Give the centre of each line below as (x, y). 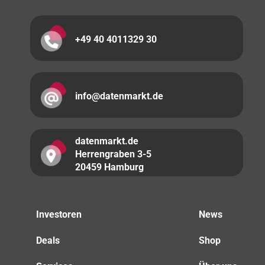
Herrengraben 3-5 (113, 154)
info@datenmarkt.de (119, 96)
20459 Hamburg (109, 167)
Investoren (59, 214)
